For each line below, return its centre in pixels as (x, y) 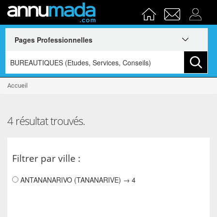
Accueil (17, 85)
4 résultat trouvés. (46, 121)
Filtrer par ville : (46, 158)
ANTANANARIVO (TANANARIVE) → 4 (77, 180)
